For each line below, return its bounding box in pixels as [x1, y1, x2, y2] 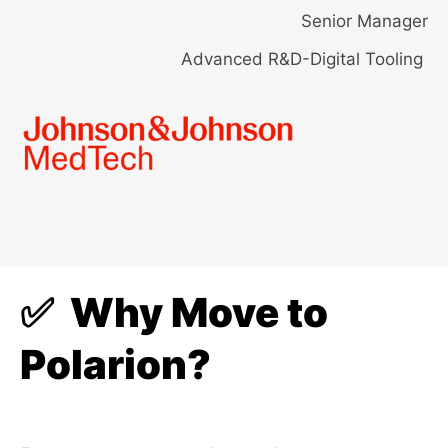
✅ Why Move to [20, 287, 328, 337]
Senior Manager [301, 11, 428, 32]
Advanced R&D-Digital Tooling [181, 49, 428, 70]
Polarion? [20, 339, 211, 389]
